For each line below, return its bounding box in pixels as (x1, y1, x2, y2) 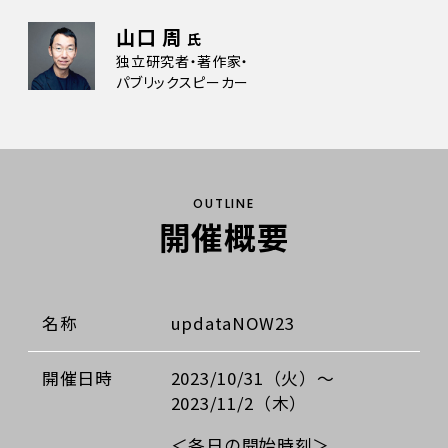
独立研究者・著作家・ (116, 51, 250, 72)
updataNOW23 (170, 311, 295, 336)
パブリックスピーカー (116, 72, 250, 93)
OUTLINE (192, 195, 256, 213)
